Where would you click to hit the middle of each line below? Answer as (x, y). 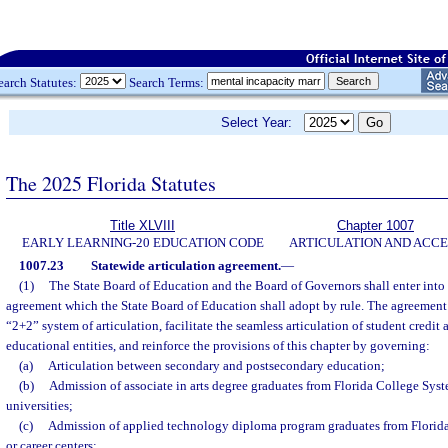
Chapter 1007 (375, 225)
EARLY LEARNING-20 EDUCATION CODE (142, 242)
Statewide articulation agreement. (185, 265)
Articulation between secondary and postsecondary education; (216, 365)
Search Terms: (166, 82)
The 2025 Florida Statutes (111, 183)
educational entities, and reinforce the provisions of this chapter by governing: (218, 345)
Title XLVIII (142, 225)
